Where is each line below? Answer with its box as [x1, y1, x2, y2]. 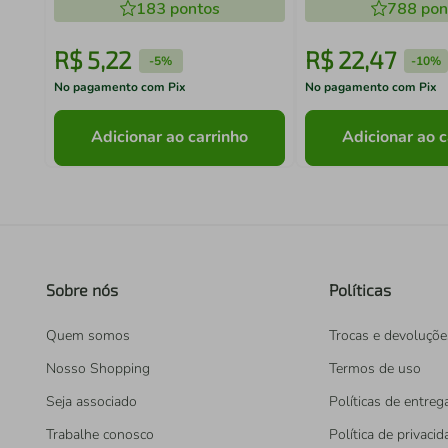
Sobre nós [46, 280, 118, 299]
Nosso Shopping [46, 359, 150, 378]
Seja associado [46, 392, 137, 411]
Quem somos [46, 326, 130, 345]
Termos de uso [329, 359, 421, 378]
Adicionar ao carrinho [91, 126, 249, 149]
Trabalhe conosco [46, 425, 154, 444]
